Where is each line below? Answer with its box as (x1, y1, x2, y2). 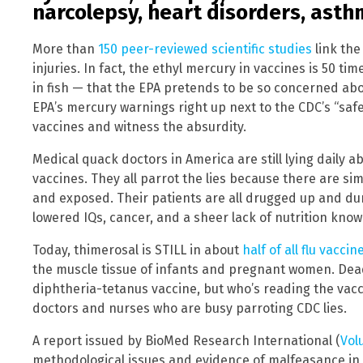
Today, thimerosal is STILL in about (32, 242, 242, 258)
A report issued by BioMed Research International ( (32, 333, 340, 349)
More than (32, 41, 98, 58)
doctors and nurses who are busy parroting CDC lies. (32, 301, 347, 317)
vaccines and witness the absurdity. (32, 119, 246, 135)
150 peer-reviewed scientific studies (98, 41, 312, 58)
